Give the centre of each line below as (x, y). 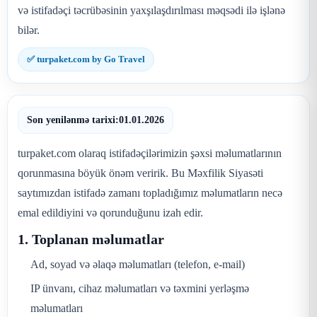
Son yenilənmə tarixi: (73, 120)
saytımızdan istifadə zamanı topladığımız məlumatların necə (150, 193)
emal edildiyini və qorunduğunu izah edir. (110, 213)
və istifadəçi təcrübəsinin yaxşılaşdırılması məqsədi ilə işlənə (151, 10)
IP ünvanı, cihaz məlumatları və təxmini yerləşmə (140, 288)
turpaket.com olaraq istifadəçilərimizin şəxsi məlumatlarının (150, 153)
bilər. (29, 30)
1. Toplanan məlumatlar (91, 239)
